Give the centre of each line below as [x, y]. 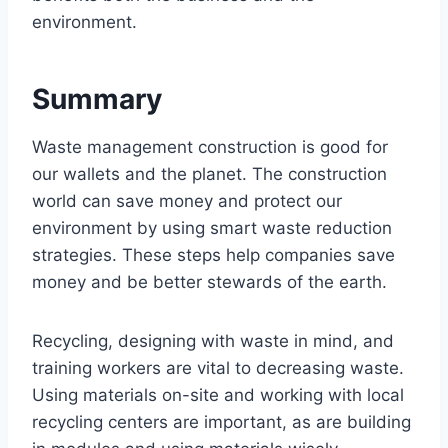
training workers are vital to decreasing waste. [218, 367]
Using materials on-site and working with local [218, 394]
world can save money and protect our [187, 200]
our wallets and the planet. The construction [209, 173]
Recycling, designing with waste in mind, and [213, 340]
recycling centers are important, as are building [221, 421]
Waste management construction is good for [210, 146]
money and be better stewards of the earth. [209, 281]
